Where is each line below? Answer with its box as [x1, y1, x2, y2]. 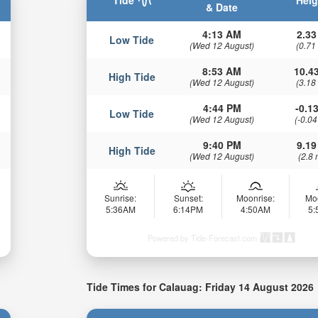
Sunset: [173, 192, 203, 204]
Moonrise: [236, 192, 275, 204]
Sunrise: [104, 192, 137, 204]
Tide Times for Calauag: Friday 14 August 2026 [87, 280, 314, 295]
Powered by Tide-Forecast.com [148, 232, 258, 244]
